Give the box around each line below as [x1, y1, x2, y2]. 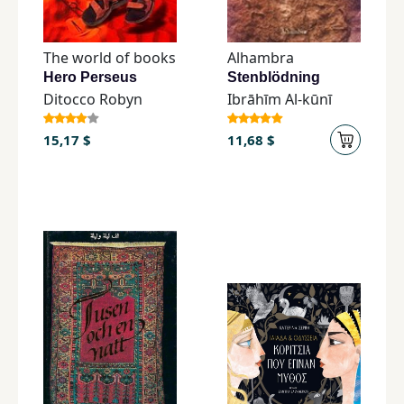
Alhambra [227, 48, 294, 68]
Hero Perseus [43, 69, 137, 85]
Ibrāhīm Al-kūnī [227, 89, 332, 109]
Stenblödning [227, 69, 320, 85]
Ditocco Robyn [43, 89, 142, 109]
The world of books [43, 48, 176, 68]
